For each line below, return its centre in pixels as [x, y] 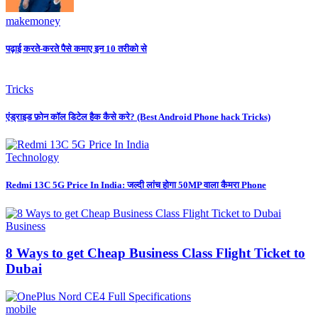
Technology [32, 158]
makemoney [33, 21]
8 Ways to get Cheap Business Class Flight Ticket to [155, 253]
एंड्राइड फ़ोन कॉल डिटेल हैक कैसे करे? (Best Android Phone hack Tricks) [138, 117]
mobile [21, 309]
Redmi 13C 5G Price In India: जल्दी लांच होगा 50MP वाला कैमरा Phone [136, 185]
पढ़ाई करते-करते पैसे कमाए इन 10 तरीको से [76, 48]
